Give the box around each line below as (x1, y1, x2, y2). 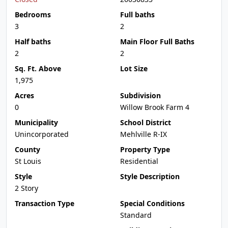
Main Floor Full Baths (120, 37, 194, 46)
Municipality (15, 118, 58, 127)
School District (120, 118, 171, 127)
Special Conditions (120, 198, 185, 208)
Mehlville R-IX (120, 129, 167, 139)
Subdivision (120, 91, 161, 100)
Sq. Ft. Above (15, 64, 61, 73)
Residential (120, 156, 158, 166)
